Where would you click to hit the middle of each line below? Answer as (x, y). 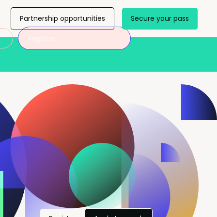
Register (41, 38)
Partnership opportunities (62, 18)
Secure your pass (160, 18)
